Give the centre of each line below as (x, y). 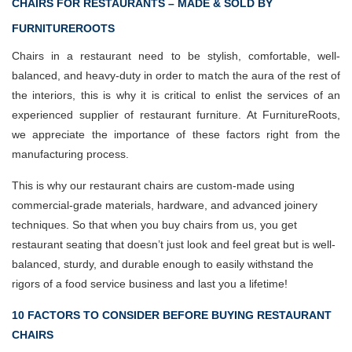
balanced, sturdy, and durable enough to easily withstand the (163, 264)
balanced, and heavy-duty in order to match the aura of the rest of (176, 75)
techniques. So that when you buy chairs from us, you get (154, 225)
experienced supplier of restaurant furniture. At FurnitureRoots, (176, 115)
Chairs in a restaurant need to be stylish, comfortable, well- (176, 56)
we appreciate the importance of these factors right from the (176, 134)
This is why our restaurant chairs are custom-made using (153, 185)
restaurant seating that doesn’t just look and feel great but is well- (174, 244)
